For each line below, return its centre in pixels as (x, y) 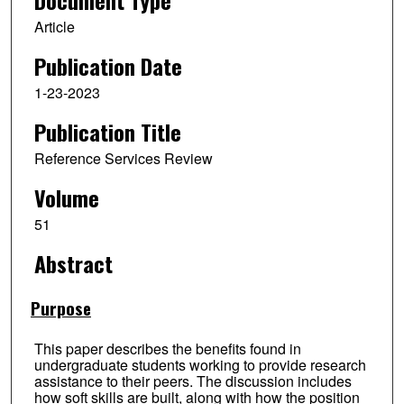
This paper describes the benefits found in (167, 349)
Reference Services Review (123, 158)
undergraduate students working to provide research (200, 365)
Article (54, 27)
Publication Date (108, 66)
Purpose (60, 308)
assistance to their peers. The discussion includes (193, 381)
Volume (66, 197)
